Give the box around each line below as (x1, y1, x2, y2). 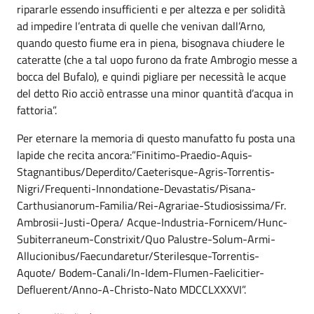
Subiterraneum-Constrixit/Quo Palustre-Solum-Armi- (17, 231, 275, 247)
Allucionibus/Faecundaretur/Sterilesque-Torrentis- (17, 247, 259, 264)
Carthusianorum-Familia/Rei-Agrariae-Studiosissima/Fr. (17, 197, 286, 214)
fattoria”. (17, 102, 57, 118)
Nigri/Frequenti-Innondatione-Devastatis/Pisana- (17, 180, 256, 197)
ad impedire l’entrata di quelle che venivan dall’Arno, (17, 18, 266, 34)
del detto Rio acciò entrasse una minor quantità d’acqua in (17, 85, 294, 102)
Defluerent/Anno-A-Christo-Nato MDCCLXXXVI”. (17, 281, 246, 298)
